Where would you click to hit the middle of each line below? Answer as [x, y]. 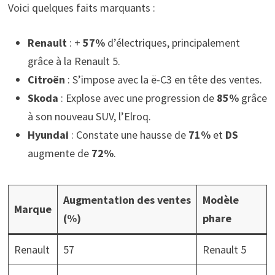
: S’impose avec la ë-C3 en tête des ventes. [163, 79]
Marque [33, 209]
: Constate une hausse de [128, 134]
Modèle [220, 199]
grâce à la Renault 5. [74, 61]
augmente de [59, 153]
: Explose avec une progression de [137, 98]
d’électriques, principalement [172, 42]
